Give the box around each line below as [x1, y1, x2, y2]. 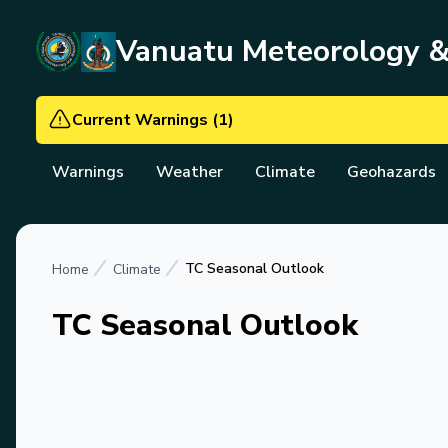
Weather [156, 161, 223, 183]
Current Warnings [72, 109, 208, 131]
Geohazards [347, 161, 436, 183]
